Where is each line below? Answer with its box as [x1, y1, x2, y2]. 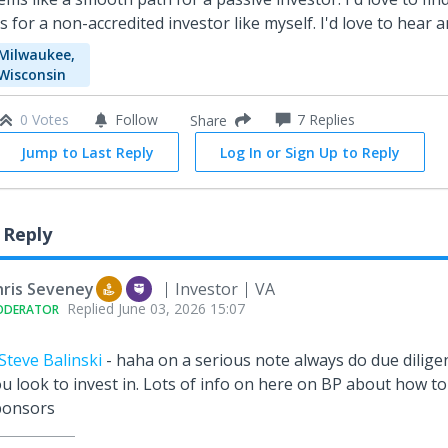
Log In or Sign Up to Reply [220, 143, 400, 162]
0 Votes [20, 110, 69, 129]
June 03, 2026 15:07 [118, 299, 245, 318]
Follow [115, 110, 158, 129]
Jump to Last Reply [21, 143, 154, 162]
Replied [67, 299, 118, 318]
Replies [305, 110, 355, 129]
